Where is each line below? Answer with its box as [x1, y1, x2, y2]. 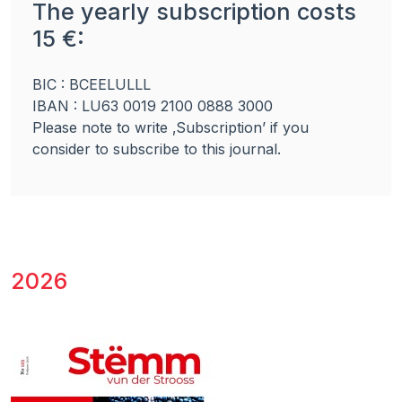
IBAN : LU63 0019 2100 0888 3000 [32, 97, 273, 115]
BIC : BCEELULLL [32, 75, 151, 93]
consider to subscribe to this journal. [32, 140, 281, 158]
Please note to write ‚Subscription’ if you [32, 118, 309, 136]
